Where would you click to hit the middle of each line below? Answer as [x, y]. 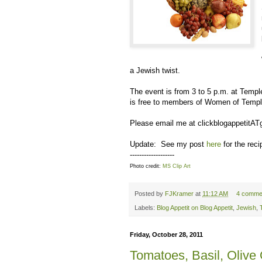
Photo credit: [146, 166]
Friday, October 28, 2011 [166, 235]
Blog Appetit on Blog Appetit [195, 208]
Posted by [150, 193]
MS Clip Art [177, 166]
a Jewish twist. [155, 70]
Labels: [146, 208]
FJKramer [179, 193]
